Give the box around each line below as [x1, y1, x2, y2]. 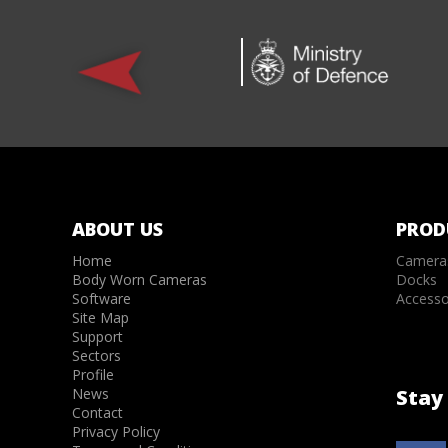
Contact [72, 402, 123, 422]
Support [72, 326, 123, 346]
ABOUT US [72, 216, 163, 241]
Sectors [72, 345, 121, 365]
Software [72, 288, 131, 308]
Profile [72, 364, 114, 384]
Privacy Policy [72, 421, 160, 441]
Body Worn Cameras [72, 269, 207, 289]
